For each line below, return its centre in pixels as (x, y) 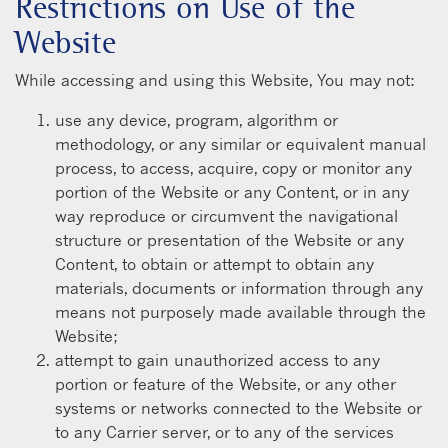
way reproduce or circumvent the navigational (226, 215)
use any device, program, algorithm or (196, 119)
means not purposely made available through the (240, 311)
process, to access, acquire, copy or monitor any (233, 167)
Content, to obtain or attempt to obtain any (214, 263)
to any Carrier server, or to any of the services (224, 431)
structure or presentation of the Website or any (229, 239)
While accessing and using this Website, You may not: (215, 79)
